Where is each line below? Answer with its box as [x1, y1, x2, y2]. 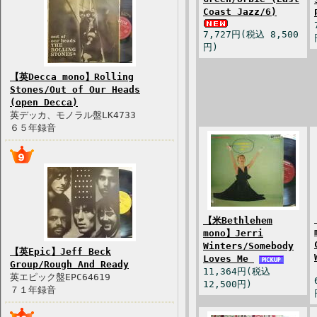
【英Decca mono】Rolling [10, 71, 134, 82]
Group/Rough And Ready [10, 259, 129, 270]
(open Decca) [10, 97, 78, 108]
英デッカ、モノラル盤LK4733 [10, 110, 136, 120]
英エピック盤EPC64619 [10, 272, 110, 282]
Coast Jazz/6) [203, 6, 277, 17]
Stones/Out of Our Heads [10, 84, 140, 95]
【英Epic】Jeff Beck [10, 246, 111, 257]
